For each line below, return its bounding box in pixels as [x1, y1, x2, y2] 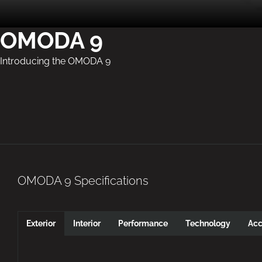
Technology [185, 219, 230, 228]
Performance [118, 219, 168, 228]
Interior [73, 219, 101, 228]
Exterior [26, 219, 56, 228]
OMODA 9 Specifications [18, 174, 149, 188]
